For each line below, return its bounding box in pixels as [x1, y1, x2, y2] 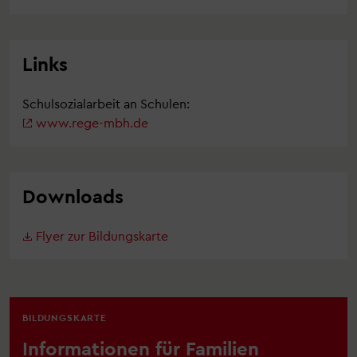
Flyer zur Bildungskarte [35, 227, 168, 243]
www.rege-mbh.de [35, 115, 148, 131]
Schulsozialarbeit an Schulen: [22, 96, 190, 112]
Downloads [22, 183, 124, 207]
